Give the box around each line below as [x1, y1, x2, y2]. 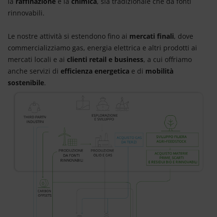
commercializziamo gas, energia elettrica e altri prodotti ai [8, 43, 197, 52]
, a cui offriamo [143, 55, 192, 64]
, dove [174, 31, 193, 41]
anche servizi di [8, 66, 61, 76]
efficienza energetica [61, 66, 129, 76]
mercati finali [129, 31, 174, 41]
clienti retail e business [67, 55, 143, 64]
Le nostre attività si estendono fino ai [8, 31, 129, 41]
